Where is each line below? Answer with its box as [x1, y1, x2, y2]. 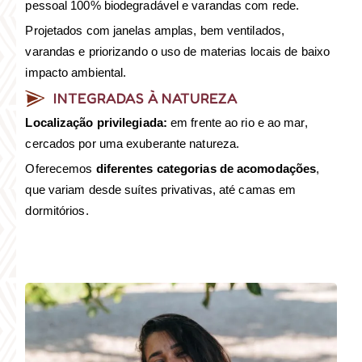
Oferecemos [25, 161, 96, 175]
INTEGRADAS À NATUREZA [53, 88, 238, 107]
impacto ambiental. [25, 65, 127, 79]
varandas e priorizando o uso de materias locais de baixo [25, 44, 330, 58]
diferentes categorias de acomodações [95, 161, 317, 175]
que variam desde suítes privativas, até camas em [25, 182, 297, 196]
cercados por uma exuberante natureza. [25, 136, 240, 150]
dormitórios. [25, 203, 89, 217]
